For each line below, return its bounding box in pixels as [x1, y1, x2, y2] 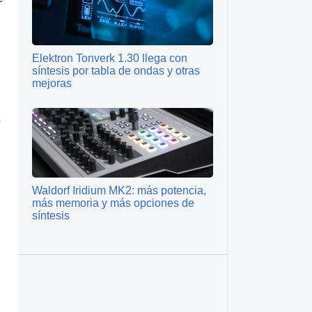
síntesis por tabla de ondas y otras [32, 65, 200, 77]
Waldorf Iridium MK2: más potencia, [32, 185, 206, 196]
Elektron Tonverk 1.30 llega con [32, 52, 187, 64]
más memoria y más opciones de [32, 197, 194, 209]
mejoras [32, 77, 72, 89]
